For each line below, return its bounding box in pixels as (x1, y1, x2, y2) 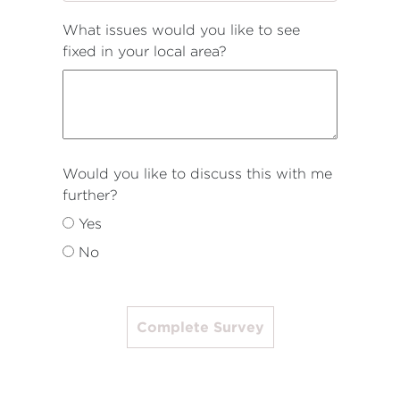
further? (62, 187, 118, 203)
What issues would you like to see (62, 22, 300, 37)
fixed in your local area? (62, 44, 227, 59)
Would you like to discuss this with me (62, 166, 332, 181)
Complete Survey (136, 319, 264, 335)
